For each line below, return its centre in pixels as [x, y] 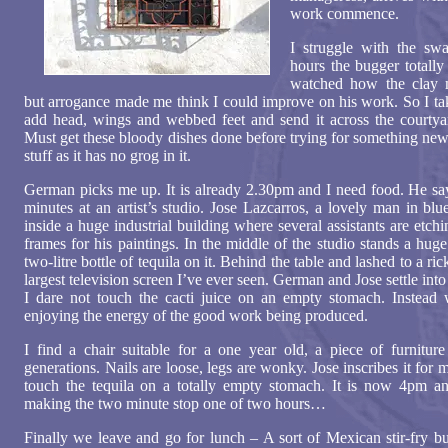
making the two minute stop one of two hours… [175, 403]
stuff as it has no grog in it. [107, 155]
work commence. [344, 13]
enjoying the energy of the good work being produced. [196, 315]
